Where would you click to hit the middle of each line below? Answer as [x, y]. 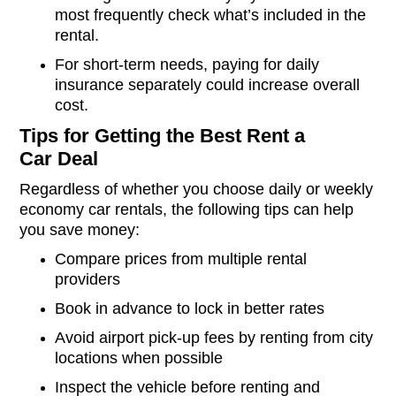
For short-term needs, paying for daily [187, 65]
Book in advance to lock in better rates [190, 309]
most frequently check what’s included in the [211, 15]
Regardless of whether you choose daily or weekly [197, 190]
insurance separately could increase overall [208, 85]
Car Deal [59, 159]
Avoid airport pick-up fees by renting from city [214, 338]
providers [88, 280]
